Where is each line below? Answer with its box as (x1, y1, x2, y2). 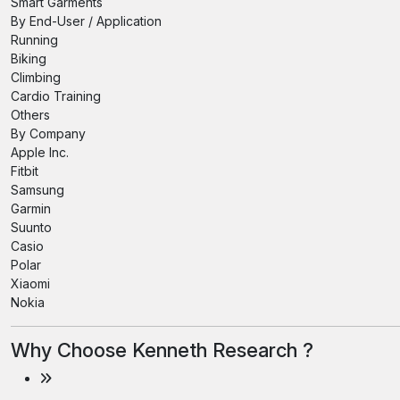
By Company (11, 126, 86, 141)
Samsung (11, 182, 64, 197)
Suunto (11, 220, 52, 235)
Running (11, 32, 58, 47)
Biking (11, 51, 46, 66)
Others (11, 107, 50, 122)
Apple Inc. (11, 145, 69, 160)
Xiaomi (11, 276, 50, 291)
